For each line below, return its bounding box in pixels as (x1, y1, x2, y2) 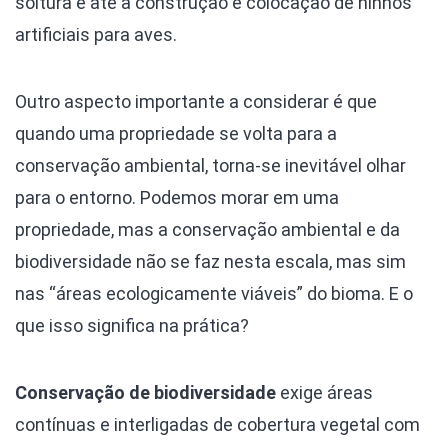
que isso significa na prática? (15, 314, 249, 336)
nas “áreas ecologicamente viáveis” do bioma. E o (15, 282, 413, 304)
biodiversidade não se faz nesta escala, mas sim (15, 250, 406, 272)
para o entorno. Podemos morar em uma (15, 186, 339, 208)
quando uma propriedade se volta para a (15, 122, 337, 144)
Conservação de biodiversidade (15, 381, 276, 403)
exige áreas (276, 381, 373, 403)
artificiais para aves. (15, 23, 177, 45)
